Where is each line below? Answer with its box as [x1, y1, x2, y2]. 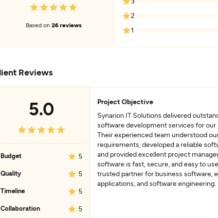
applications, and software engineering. [97, 179, 216, 187]
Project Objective [97, 97, 153, 106]
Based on [25, 21, 52, 28]
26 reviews [51, 21, 82, 28]
